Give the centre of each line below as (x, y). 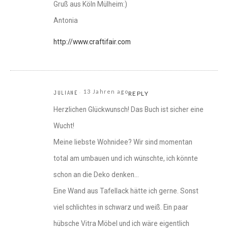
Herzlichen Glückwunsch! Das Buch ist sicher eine (129, 110)
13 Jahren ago (106, 92)
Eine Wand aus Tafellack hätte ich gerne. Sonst (126, 191)
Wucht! (64, 126)
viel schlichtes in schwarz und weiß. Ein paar (121, 207)
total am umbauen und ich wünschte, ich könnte (126, 159)
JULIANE (66, 93)
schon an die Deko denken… (96, 175)
